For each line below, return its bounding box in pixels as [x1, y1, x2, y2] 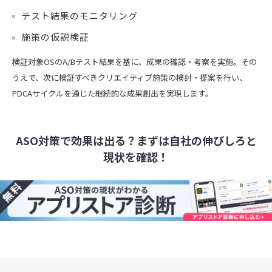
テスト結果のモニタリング [21, 8, 138, 22]
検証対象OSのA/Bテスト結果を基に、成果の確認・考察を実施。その [12, 56, 257, 68]
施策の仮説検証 [21, 30, 89, 43]
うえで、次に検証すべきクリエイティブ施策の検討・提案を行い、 [12, 72, 247, 84]
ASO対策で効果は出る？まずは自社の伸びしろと [15, 132, 257, 148]
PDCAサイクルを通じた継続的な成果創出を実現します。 [12, 87, 213, 100]
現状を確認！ [103, 148, 169, 165]
